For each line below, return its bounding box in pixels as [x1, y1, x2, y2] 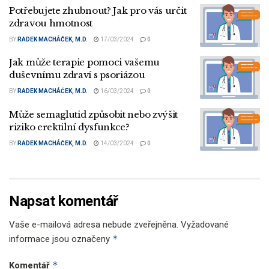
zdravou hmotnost [9, 17, 93, 29]
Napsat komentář [9, 193, 118, 210]
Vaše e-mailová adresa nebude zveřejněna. [9, 219, 178, 231]
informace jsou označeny [9, 234, 112, 245]
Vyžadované [181, 219, 229, 231]
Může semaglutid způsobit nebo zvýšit [9, 108, 178, 120]
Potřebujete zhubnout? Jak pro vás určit [9, 4, 187, 16]
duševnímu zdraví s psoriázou [9, 69, 145, 81]
